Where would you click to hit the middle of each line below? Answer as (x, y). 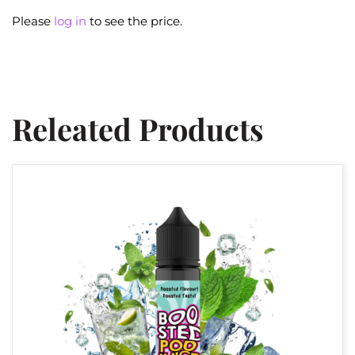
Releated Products (138, 129)
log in (70, 21)
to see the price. (134, 21)
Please (33, 21)
